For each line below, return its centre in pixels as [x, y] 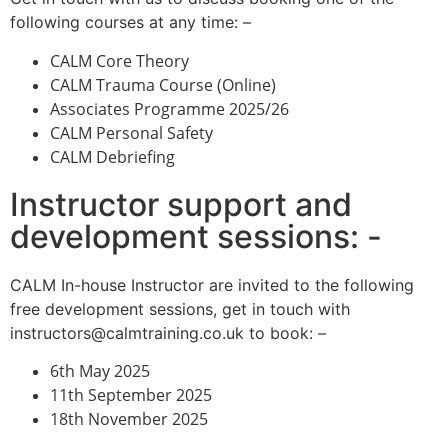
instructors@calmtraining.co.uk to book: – [168, 332]
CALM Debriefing [112, 156]
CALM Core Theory [119, 60]
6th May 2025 [100, 370]
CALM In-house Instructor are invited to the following [212, 284]
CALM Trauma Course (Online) [163, 84]
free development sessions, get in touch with [180, 308]
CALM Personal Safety [131, 132]
